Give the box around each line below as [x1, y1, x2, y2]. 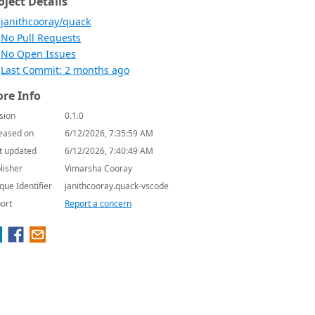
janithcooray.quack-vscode [65, 180, 169, 192]
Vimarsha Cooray [65, 162, 132, 174]
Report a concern [65, 198, 131, 210]
